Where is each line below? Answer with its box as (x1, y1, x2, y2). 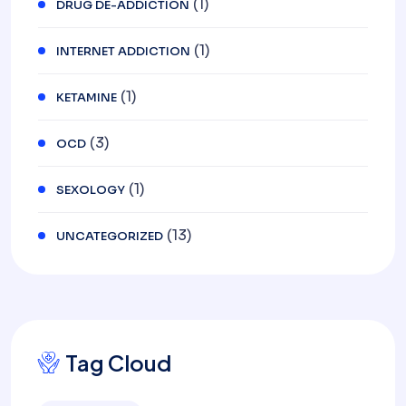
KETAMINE (56, 89, 117, 105)
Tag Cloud (65, 348, 171, 376)
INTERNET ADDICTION (56, 43, 190, 59)
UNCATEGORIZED (56, 227, 163, 244)
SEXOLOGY (56, 181, 125, 198)
